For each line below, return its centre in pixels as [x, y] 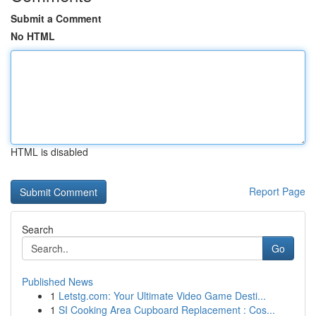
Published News [57, 281]
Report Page [277, 191]
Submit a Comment [56, 18]
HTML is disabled [49, 152]
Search [38, 229]
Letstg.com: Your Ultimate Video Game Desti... [162, 296]
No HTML [33, 36]
